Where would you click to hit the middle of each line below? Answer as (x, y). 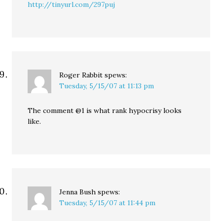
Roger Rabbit (81, 75)
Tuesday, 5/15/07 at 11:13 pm (107, 86)
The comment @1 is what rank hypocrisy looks (105, 110)
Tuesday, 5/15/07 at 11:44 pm (108, 203)
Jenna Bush (78, 192)
